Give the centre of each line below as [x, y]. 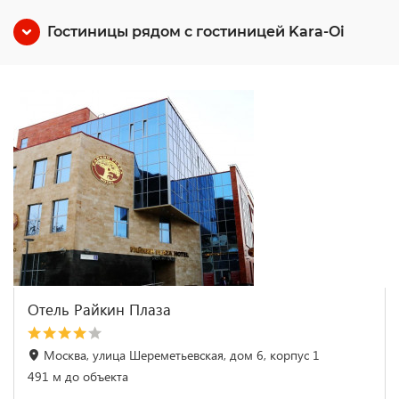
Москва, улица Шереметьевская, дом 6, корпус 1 [182, 355]
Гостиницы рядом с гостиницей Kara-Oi [196, 32]
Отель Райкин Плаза [99, 309]
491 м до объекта [78, 376]
